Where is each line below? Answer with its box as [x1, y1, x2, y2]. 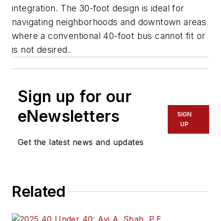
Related [12, 183, 66, 201]
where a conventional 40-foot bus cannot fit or [12, 31, 206, 41]
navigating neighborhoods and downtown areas [12, 17, 207, 28]
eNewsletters [18, 107, 120, 126]
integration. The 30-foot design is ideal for [12, 3, 184, 14]
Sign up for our [18, 87, 132, 107]
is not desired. [12, 44, 71, 55]
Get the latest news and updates [18, 137, 144, 147]
